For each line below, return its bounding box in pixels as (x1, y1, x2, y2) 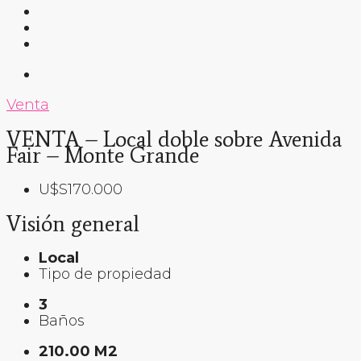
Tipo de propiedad (39, 265, 172, 284)
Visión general (6, 210, 139, 237)
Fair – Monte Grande (6, 141, 199, 168)
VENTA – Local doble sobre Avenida (6, 125, 342, 152)
